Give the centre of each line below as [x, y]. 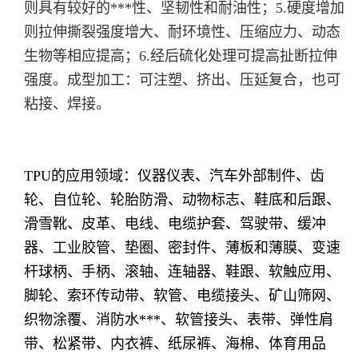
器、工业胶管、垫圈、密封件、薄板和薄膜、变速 [182, 248]
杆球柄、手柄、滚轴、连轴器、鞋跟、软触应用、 [182, 272]
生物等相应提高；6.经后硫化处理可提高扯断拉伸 [181, 56]
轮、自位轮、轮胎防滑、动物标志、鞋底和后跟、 [182, 200]
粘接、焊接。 [67, 104]
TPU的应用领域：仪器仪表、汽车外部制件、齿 [174, 176]
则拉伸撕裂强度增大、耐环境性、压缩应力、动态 [182, 32]
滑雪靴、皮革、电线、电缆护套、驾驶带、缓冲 [175, 224]
